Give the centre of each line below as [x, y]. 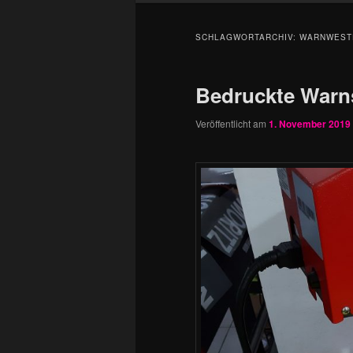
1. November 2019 [310, 124]
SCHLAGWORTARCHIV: [247, 37]
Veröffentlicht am [232, 124]
